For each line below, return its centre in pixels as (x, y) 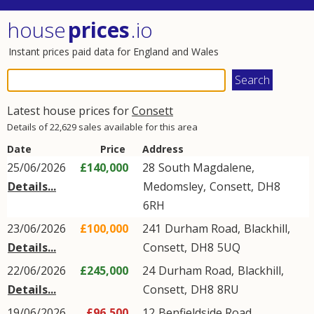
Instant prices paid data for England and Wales (114, 52)
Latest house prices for (69, 111)
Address (163, 149)
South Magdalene (205, 168)
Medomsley (173, 186)
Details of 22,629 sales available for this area (102, 127)
